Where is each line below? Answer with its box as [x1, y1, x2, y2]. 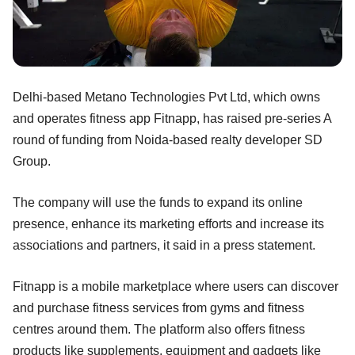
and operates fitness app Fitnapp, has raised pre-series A [13, 111, 331, 125]
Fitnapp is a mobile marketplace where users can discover [13, 279, 338, 293]
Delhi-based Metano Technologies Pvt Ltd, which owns [13, 90, 320, 104]
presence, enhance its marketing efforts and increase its [13, 216, 324, 231]
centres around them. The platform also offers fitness [13, 322, 305, 336]
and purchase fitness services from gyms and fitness [13, 300, 304, 315]
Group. [13, 154, 51, 168]
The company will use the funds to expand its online [13, 195, 303, 209]
